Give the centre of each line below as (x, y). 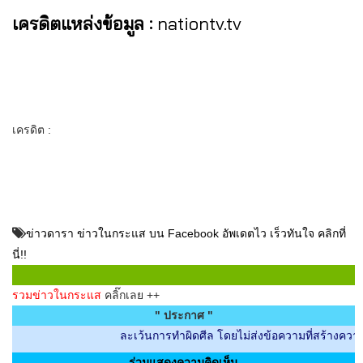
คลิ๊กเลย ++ (130, 295)
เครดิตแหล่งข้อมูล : (82, 23)
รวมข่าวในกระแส (57, 295)
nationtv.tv (199, 23)
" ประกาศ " (184, 315)
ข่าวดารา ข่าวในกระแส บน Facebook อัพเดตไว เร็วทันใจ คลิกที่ (186, 233)
